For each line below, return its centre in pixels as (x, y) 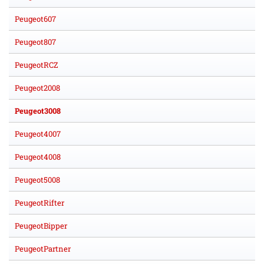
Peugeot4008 (38, 157)
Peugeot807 (35, 42)
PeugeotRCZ (37, 65)
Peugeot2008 (37, 88)
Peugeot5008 (37, 180)
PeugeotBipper (41, 226)
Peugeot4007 (38, 134)
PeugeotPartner (43, 249)
